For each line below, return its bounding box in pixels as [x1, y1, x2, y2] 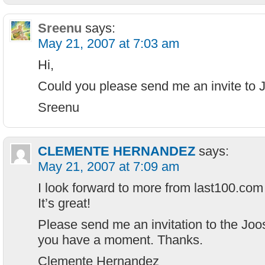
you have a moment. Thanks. [38, 232, 203, 247]
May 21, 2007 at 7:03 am [38, 36, 179, 51]
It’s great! [38, 196, 91, 211]
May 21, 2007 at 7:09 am [38, 159, 179, 174]
